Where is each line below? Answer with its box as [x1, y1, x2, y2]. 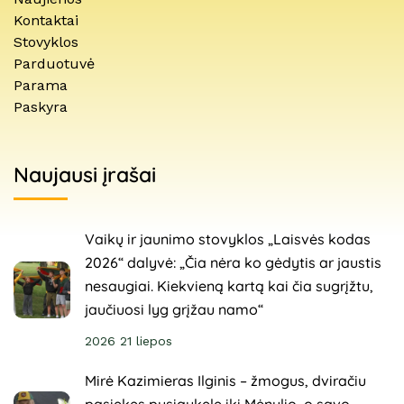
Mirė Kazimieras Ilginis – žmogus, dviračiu [85, 372, 366, 390]
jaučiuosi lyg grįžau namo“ [85, 300, 263, 318]
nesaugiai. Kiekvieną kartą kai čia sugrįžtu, [85, 277, 373, 295]
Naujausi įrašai [14, 161, 156, 188]
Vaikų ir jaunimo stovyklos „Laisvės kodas [85, 230, 371, 248]
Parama [14, 77, 68, 94]
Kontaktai [14, 12, 78, 29]
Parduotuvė [14, 55, 95, 72]
